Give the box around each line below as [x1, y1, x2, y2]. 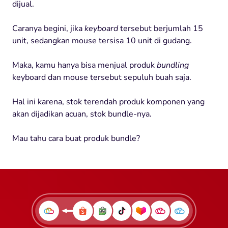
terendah [84, 96, 117, 107]
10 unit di [124, 35, 163, 46]
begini [44, 22, 66, 34]
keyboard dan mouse [12, 71, 90, 83]
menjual [98, 59, 127, 71]
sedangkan [31, 35, 70, 46]
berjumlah [154, 22, 191, 34]
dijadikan [31, 108, 63, 120]
